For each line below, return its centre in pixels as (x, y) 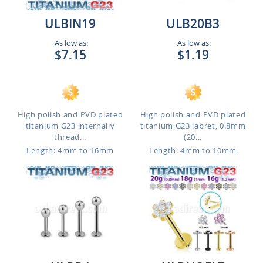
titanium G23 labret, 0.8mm (193, 126)
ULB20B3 (193, 23)
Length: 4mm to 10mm (193, 150)
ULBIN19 (70, 23)
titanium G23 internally (70, 126)
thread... (70, 137)
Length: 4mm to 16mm (70, 150)
